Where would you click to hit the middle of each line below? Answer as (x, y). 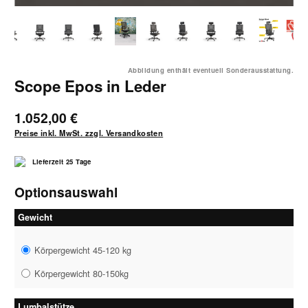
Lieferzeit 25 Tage (62, 162)
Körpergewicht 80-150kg (82, 274)
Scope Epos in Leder (90, 86)
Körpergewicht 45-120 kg (83, 250)
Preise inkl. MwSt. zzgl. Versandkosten (89, 133)
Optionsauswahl (66, 192)
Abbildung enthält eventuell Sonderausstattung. (210, 70)
